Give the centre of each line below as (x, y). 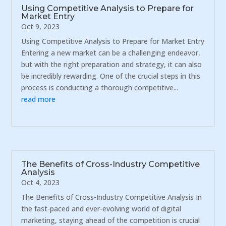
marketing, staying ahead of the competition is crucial (111, 220)
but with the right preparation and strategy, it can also (112, 65)
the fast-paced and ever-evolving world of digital (101, 208)
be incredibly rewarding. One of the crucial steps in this (111, 76)
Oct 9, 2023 (41, 27)
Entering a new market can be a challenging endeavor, (111, 53)
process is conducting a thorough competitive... (100, 88)
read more (39, 99)
